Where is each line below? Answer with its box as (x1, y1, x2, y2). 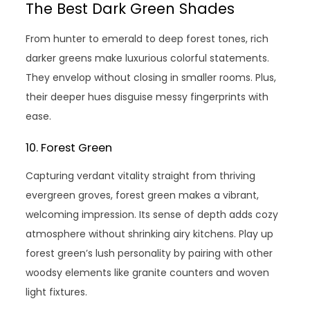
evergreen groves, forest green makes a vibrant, (26, 188, 259, 202)
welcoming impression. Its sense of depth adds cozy (26, 207, 279, 221)
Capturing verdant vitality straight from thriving (26, 168, 256, 183)
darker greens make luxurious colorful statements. (26, 51, 270, 65)
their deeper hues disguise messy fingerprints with (26, 89, 269, 104)
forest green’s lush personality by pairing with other (26, 246, 273, 260)
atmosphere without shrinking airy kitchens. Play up (26, 226, 274, 241)
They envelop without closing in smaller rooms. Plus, (26, 70, 277, 84)
